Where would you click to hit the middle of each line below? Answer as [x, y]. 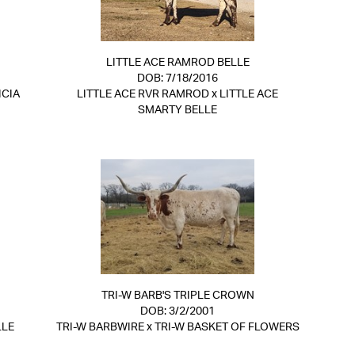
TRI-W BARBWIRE [100, 327]
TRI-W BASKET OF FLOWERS [227, 327]
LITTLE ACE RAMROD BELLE [177, 63]
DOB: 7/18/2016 [177, 78]
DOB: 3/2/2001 [177, 311]
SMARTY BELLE [177, 110]
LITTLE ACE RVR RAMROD [143, 94]
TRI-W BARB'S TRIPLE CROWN [177, 296]
